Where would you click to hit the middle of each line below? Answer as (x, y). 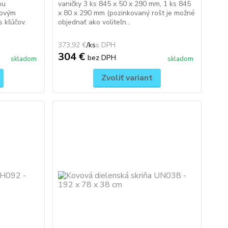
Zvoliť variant (127, 78)
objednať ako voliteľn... (94, 22)
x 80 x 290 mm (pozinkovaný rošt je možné (126, 13)
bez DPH (102, 58)
